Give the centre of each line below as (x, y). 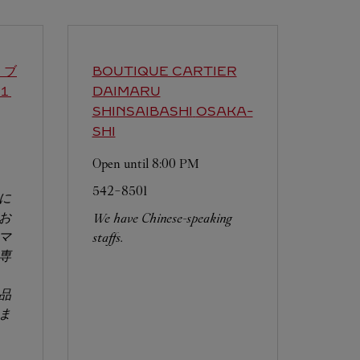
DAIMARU (126, 91)
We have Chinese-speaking (162, 218)
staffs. (107, 237)
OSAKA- (224, 111)
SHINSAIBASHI (142, 111)
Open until (122, 164)
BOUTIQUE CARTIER (164, 71)
